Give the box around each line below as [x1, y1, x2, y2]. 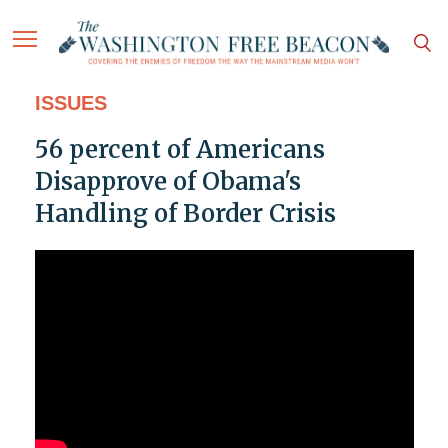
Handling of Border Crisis [34, 198, 336, 230]
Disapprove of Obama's [34, 166, 301, 198]
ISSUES [34, 92, 107, 115]
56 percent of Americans [34, 134, 325, 166]
